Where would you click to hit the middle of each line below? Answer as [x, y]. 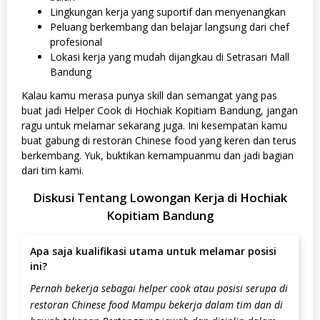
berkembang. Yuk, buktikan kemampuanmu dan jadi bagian [157, 155]
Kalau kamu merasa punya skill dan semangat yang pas [149, 95]
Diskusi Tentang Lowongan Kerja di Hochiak [160, 197]
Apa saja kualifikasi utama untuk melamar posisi [153, 251]
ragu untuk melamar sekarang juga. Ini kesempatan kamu [154, 125]
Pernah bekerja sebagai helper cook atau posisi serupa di [159, 288]
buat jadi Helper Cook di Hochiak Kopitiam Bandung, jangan [160, 110]
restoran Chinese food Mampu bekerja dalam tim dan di [156, 304]
